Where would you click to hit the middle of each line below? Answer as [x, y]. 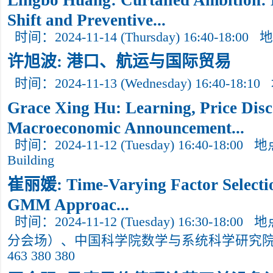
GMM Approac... [68, 203]
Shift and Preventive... [87, 18]
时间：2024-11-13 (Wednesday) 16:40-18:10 [137, 83]
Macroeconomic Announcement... [126, 126]
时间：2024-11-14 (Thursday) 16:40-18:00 [132, 37]
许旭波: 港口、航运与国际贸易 [119, 62]
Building [31, 160]
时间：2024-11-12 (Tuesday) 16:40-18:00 [129, 145]
